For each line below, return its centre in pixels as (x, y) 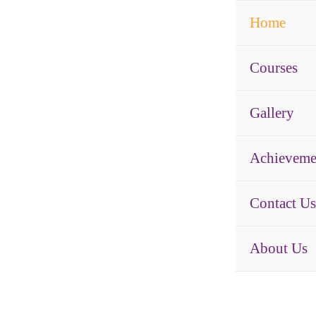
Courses (273, 68)
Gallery (272, 113)
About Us (278, 248)
